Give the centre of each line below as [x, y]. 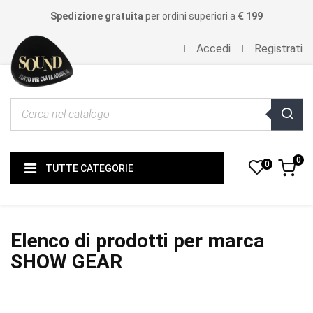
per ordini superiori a [190, 16]
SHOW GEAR [66, 262]
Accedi [213, 49]
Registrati [278, 49]
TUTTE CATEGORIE [89, 168]
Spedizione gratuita [97, 16]
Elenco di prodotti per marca [137, 241]
